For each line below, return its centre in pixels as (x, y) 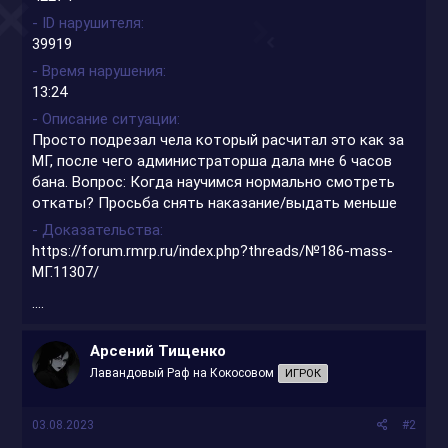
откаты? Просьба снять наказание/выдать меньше (215, 202)
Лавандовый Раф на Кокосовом (182, 372)
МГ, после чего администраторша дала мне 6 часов (212, 160)
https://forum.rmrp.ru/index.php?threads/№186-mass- (213, 250)
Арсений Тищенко (158, 350)
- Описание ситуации (105, 118)
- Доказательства (96, 229)
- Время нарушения (98, 70)
